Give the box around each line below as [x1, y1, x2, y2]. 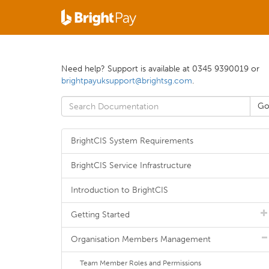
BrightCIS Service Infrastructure [71, 160, 192, 171]
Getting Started [71, 210, 130, 220]
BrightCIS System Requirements [71, 136, 193, 146]
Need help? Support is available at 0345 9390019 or [61, 64, 259, 74]
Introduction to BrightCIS [71, 185, 168, 195]
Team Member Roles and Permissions [80, 259, 201, 267]
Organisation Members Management [71, 234, 211, 244]
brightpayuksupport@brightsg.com [61, 76, 192, 86]
